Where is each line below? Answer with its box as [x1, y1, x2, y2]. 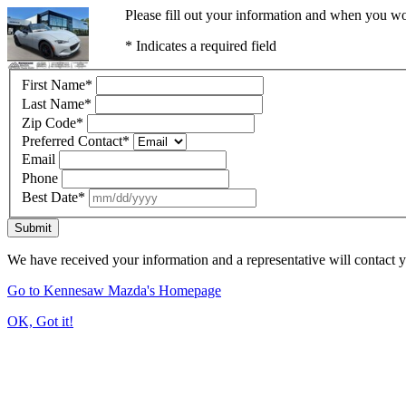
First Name [22, 76, 85, 92]
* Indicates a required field [124, 38, 276, 53]
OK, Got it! [7, 313, 73, 329]
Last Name [22, 95, 84, 111]
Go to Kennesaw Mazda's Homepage [7, 282, 221, 298]
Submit [14, 220, 52, 235]
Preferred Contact [22, 132, 122, 149]
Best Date [22, 188, 78, 205]
